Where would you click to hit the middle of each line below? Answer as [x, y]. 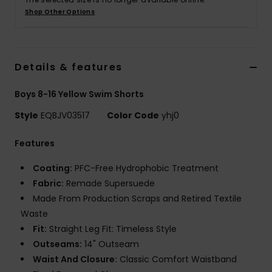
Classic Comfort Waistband [177, 260]
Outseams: [57, 244]
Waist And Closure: [75, 260]
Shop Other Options [60, 12]
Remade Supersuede [109, 184]
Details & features [69, 67]
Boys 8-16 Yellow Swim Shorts [79, 94]
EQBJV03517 [65, 116]
